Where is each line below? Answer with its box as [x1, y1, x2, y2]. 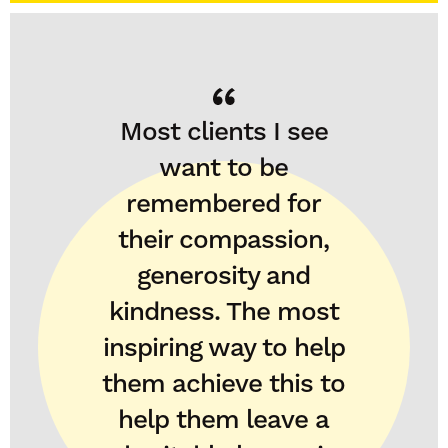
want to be [159, 152, 289, 182]
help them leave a [118, 404, 330, 434]
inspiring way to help [102, 332, 345, 362]
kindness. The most [108, 296, 339, 326]
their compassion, [118, 224, 330, 254]
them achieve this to [102, 368, 346, 398]
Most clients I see [119, 116, 328, 146]
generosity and [137, 260, 311, 290]
